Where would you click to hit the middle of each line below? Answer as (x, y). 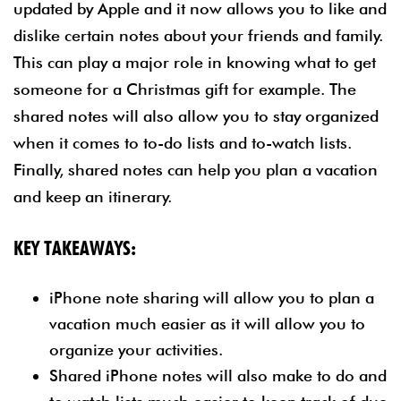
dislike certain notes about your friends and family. (198, 35)
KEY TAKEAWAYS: (75, 247)
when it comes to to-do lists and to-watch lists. (183, 142)
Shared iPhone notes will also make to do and (218, 375)
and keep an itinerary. (93, 196)
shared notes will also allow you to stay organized (196, 115)
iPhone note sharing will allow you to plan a (212, 297)
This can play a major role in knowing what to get (195, 62)
